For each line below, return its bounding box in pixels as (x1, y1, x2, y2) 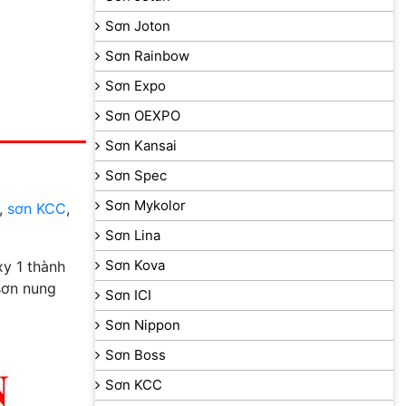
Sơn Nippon (105, 315, 181, 333)
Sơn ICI (105, 285, 152, 304)
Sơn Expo (105, 76, 167, 94)
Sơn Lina (105, 226, 161, 244)
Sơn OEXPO (105, 106, 181, 124)
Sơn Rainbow (105, 46, 190, 64)
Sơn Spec (105, 166, 168, 184)
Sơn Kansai (105, 136, 178, 154)
